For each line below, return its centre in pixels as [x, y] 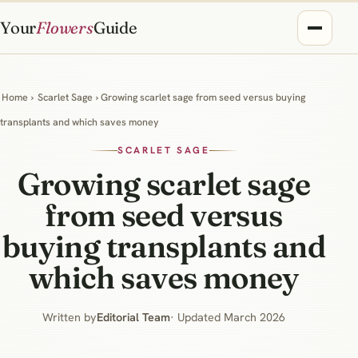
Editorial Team [133, 317]
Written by [69, 317]
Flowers [65, 28]
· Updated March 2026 [227, 317]
